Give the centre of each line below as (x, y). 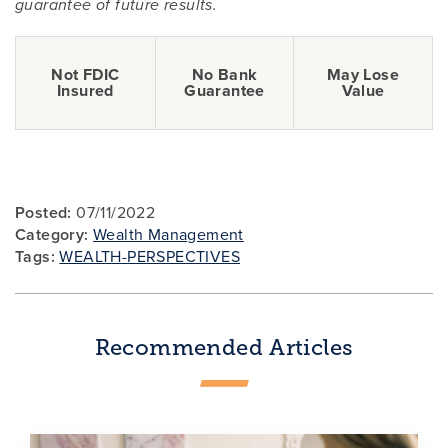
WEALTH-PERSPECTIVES (150, 256)
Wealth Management (168, 234)
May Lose (363, 74)
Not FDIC (85, 74)
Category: (52, 234)
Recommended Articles (224, 347)
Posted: (43, 212)
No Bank (224, 74)
